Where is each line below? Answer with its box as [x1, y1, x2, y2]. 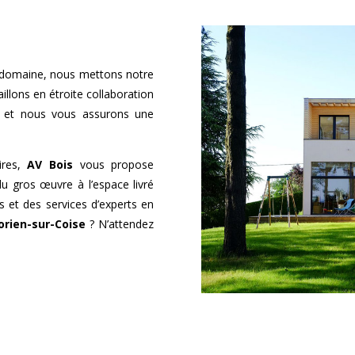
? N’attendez [86, 216, 155, 232]
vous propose [73, 157, 155, 173]
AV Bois [27, 157, 74, 173]
